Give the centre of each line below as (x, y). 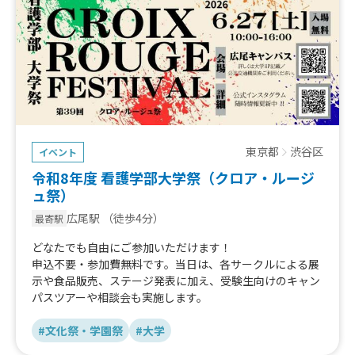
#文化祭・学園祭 (80, 331)
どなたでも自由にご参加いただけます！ (133, 248)
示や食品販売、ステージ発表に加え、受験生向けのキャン (176, 281)
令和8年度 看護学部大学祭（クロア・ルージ (173, 178)
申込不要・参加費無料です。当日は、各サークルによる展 (176, 264)
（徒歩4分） (133, 218)
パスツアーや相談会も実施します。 (120, 298)
